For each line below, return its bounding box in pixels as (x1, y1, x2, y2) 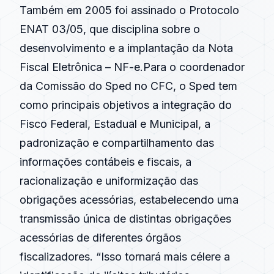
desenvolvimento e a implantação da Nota (20, 42, 233, 54)
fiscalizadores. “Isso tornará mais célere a (20, 250, 230, 263)
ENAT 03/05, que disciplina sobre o (20, 23, 200, 35)
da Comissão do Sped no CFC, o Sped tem (20, 80, 237, 92)
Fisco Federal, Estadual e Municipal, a (20, 117, 210, 130)
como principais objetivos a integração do (20, 98, 232, 111)
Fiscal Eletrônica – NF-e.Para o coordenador (20, 61, 245, 73)
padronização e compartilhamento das (20, 136, 214, 149)
